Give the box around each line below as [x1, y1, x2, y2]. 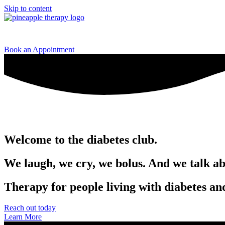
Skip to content [4, 4, 52, 13]
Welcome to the [4, 133, 84, 146]
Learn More [4, 212, 42, 221]
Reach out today [4, 203, 56, 212]
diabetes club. [87, 133, 157, 146]
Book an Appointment [4, 45, 74, 54]
